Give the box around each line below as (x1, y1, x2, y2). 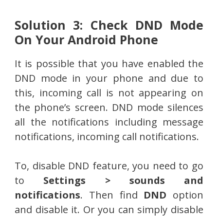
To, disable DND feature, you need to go (15, 159, 203, 173)
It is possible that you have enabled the (15, 57, 203, 71)
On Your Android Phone (15, 31, 158, 48)
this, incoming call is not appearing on (15, 86, 203, 100)
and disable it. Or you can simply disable (15, 203, 203, 217)
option (166, 188, 203, 202)
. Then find (80, 188, 144, 202)
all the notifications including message (15, 115, 203, 129)
